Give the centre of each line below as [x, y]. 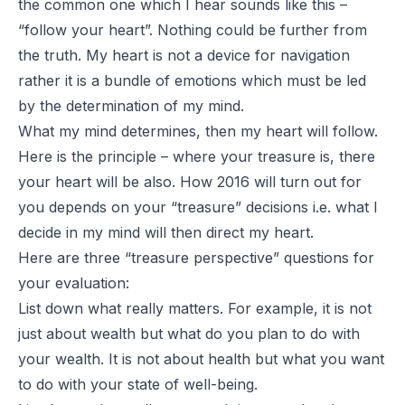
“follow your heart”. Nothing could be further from [193, 29]
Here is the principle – [95, 156]
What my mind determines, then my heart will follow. [198, 131]
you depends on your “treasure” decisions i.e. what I [198, 207]
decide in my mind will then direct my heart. [166, 232]
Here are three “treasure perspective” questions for [196, 257]
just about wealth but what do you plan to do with [189, 333]
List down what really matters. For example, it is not [195, 308]
